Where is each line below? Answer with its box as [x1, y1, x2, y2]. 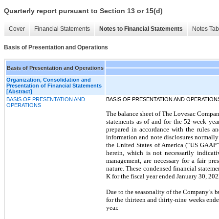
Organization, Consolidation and [6, 76, 91, 83]
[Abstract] [6, 88, 32, 94]
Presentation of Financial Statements [6, 82, 102, 88]
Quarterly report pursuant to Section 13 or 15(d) [4, 7, 163, 15]
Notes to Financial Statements [99, 25, 183, 33]
